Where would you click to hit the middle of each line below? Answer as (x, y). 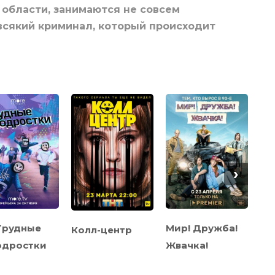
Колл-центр (102, 230)
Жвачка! (187, 245)
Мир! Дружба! (202, 228)
